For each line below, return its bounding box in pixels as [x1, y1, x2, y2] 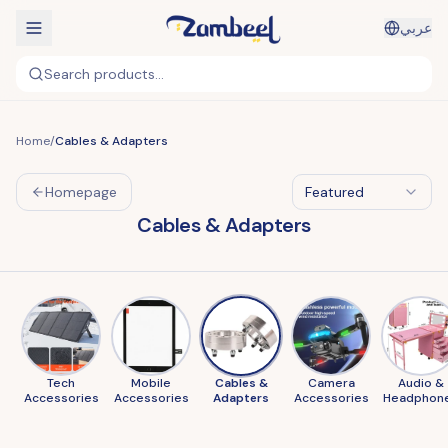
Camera [307, 375, 355, 391]
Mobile [131, 375, 171, 391]
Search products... [44, 65, 164, 83]
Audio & [398, 375, 444, 391]
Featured [305, 183, 364, 201]
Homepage [45, 183, 117, 201]
